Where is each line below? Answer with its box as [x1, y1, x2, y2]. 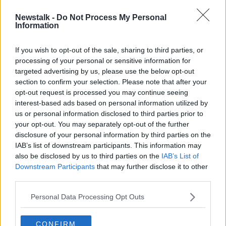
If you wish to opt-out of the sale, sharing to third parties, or [15, 45, 203, 54]
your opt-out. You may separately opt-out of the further [15, 120, 189, 128]
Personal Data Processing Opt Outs [31, 193, 144, 201]
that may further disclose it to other [95, 162, 208, 171]
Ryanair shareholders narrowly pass [67, 21, 214, 30]
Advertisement [91, 84, 135, 92]
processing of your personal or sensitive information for [15, 56, 191, 65]
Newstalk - [15, 13, 56, 22]
